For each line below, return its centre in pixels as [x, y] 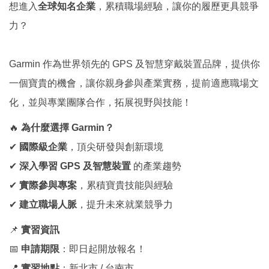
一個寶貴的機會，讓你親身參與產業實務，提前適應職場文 [134, 83]
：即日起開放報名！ [103, 249]
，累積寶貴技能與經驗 [125, 186]
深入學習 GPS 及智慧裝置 [75, 166]
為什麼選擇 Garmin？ [68, 128]
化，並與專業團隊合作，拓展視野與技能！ [100, 103]
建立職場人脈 [48, 205]
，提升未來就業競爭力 [125, 205]
